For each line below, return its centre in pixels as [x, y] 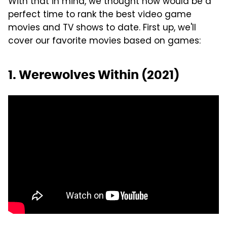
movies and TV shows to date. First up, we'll [102, 28]
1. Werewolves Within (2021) [94, 74]
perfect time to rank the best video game [100, 15]
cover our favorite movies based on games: [104, 41]
